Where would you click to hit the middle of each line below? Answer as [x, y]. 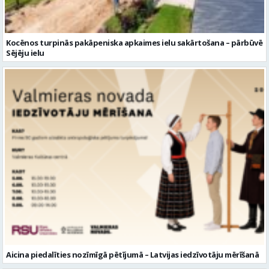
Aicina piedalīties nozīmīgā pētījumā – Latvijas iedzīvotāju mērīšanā [132, 254]
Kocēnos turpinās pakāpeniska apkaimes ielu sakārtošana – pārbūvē [134, 42]
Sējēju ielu [25, 53]
